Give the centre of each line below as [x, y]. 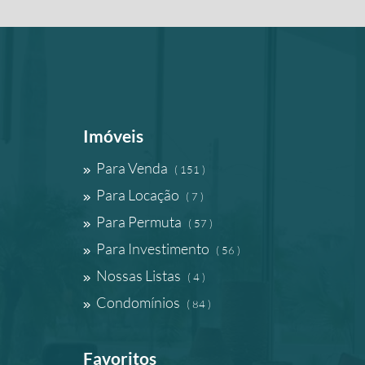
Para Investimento [153, 248]
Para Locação [138, 195]
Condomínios [138, 302]
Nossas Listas [139, 275]
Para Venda [132, 168]
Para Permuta [139, 222]
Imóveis [113, 136]
